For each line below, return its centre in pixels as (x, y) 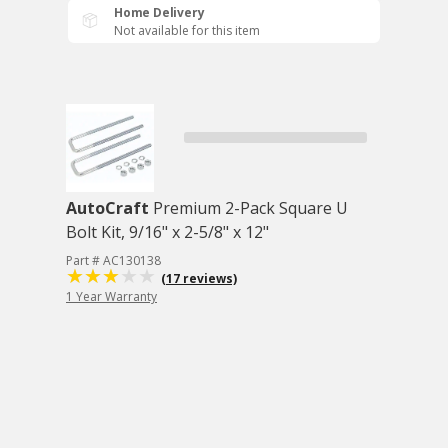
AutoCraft (107, 208)
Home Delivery (159, 12)
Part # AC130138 (113, 260)
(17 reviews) (199, 278)
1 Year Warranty (111, 296)
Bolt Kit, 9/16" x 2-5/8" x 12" (167, 232)
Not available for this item (187, 30)
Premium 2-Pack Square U (250, 208)
